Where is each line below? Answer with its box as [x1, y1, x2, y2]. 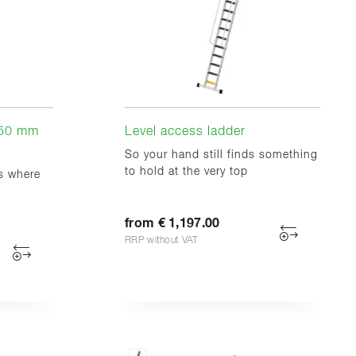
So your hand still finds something [125, 149, 318, 161]
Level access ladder [125, 125, 246, 138]
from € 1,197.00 [125, 216, 220, 230]
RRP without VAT [125, 235, 199, 246]
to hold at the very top [125, 165, 248, 177]
